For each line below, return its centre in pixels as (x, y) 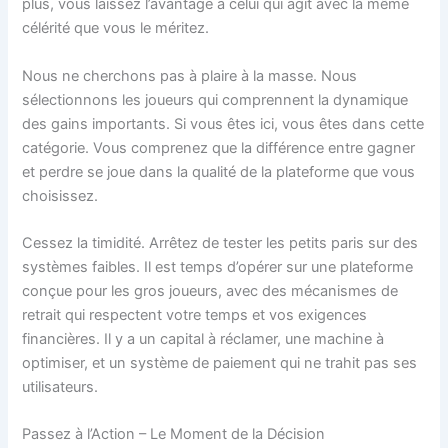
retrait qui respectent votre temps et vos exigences (195, 314)
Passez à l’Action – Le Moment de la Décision (174, 434)
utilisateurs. (60, 386)
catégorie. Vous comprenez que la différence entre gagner (219, 147)
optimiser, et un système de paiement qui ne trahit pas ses (220, 362)
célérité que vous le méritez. (116, 28)
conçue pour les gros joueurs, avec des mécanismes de (210, 290)
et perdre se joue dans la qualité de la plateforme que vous (219, 171)
